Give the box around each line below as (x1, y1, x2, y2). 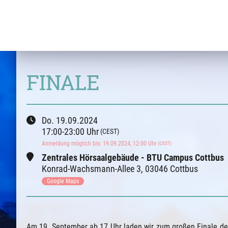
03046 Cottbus (145, 163, 198, 174)
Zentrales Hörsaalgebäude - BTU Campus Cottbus (42, 152, 224, 163)
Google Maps (47, 178, 79, 185)
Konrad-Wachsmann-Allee (42, 163, 134, 174)
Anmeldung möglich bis (42, 140, 100, 147)
